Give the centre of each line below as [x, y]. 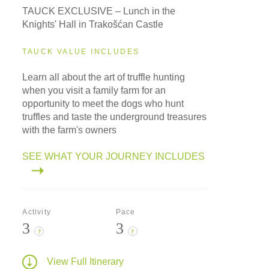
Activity [37, 212]
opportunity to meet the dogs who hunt [103, 104]
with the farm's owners [70, 130]
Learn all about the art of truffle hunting [104, 77]
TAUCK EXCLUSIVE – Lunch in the [99, 11]
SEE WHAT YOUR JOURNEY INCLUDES [114, 157]
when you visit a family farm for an [94, 91]
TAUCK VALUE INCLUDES [81, 52]
